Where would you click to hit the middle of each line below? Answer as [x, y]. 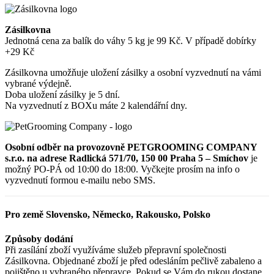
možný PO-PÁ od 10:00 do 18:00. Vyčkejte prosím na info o [122, 169]
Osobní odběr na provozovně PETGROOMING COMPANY [131, 147]
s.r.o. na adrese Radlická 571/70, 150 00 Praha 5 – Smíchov [127, 158]
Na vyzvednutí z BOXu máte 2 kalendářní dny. [96, 106]
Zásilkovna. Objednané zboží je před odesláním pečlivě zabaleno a [133, 261]
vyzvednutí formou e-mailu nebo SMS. [80, 180]
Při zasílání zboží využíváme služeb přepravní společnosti [117, 250]
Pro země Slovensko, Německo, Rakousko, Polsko [108, 215]
